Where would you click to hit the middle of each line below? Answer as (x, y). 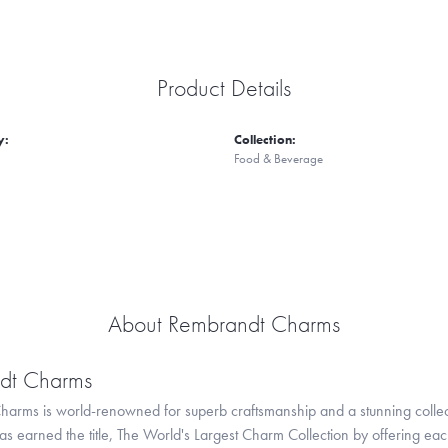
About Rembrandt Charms (224, 323)
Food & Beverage (278, 158)
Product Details (224, 87)
